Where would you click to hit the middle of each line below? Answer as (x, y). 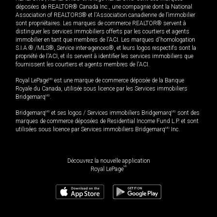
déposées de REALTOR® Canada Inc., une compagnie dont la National (104, 7)
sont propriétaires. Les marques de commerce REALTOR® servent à (101, 23)
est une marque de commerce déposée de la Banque (118, 80)
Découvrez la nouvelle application (108, 161)
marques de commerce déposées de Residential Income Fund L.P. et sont (107, 121)
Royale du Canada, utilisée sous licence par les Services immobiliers (101, 88)
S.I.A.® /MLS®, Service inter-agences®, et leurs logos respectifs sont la (106, 48)
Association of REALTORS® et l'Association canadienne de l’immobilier (105, 15)
